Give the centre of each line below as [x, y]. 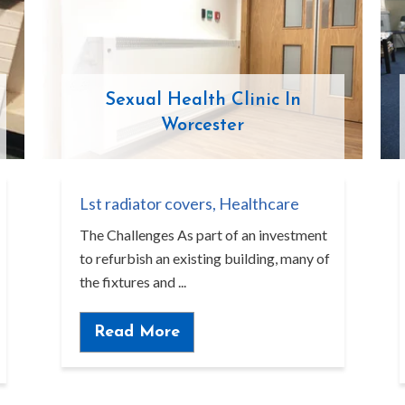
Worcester [202, 126]
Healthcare [259, 204]
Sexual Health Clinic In [202, 101]
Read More [137, 332]
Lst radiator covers [146, 204]
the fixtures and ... [132, 282]
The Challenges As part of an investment [203, 235]
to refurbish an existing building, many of [204, 259]
